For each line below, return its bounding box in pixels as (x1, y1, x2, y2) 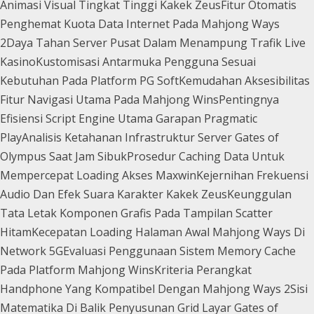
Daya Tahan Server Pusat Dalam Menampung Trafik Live (6, 34, 306, 50)
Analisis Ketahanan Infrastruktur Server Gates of (22, 129, 279, 145)
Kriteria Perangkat (154, 261, 252, 278)
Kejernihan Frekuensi (196, 167, 308, 183)
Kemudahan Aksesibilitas (179, 72, 310, 88)
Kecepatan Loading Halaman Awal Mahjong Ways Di (32, 224, 305, 240)
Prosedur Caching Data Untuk (127, 148, 285, 164)
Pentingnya (219, 91, 279, 107)
